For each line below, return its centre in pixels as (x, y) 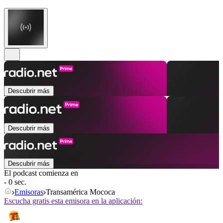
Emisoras (29, 192)
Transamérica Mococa (80, 192)
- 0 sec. (15, 182)
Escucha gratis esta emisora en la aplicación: (73, 201)
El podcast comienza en (41, 173)
